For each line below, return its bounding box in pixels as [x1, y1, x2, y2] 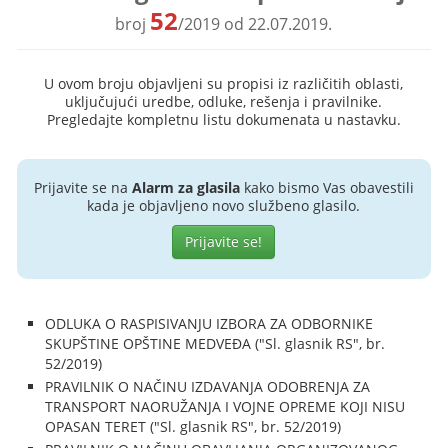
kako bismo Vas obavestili [239, 178, 414, 197]
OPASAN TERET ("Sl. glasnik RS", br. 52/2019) [45, 417, 342, 436]
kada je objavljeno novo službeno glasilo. [87, 196, 361, 215]
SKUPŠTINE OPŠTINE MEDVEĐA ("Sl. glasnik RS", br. [45, 334, 386, 353]
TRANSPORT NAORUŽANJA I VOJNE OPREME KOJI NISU [45, 397, 406, 416]
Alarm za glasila [131, 178, 240, 197]
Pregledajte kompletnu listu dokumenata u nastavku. [46, 110, 401, 129]
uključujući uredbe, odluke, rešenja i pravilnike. [65, 92, 383, 111]
